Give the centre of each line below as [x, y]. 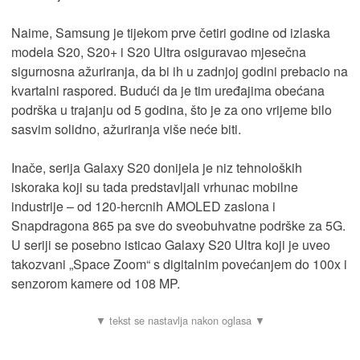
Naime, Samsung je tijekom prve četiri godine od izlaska [171, 32]
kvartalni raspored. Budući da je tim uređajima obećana [168, 90]
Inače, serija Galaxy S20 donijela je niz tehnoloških [157, 167]
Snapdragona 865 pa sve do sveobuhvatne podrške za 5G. [178, 225]
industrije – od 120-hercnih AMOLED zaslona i [143, 206]
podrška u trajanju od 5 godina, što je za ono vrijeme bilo [172, 109]
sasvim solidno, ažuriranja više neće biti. [126, 129]
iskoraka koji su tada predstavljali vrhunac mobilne [155, 186]
